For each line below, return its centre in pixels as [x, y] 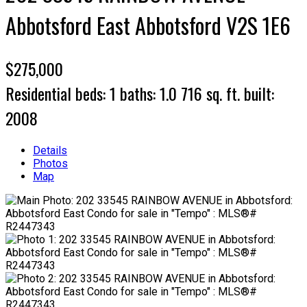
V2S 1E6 [258, 25]
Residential [38, 93]
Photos [50, 163]
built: [259, 93]
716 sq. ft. [210, 93]
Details [50, 150]
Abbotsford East [68, 25]
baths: [140, 93]
